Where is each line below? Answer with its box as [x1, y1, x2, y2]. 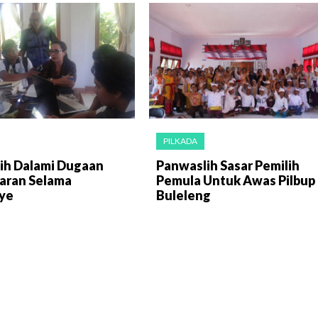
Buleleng [155, 187, 211, 203]
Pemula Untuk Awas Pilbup [155, 172, 315, 188]
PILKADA [163, 135, 197, 146]
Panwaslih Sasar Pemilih [155, 157, 300, 173]
